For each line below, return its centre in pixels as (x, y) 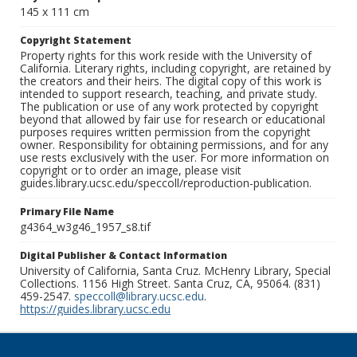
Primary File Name (67, 212)
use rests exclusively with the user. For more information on (175, 158)
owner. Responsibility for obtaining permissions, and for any (174, 145)
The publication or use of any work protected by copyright (169, 107)
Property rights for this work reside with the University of (166, 56)
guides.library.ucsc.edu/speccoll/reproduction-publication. (166, 183)
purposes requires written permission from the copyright (165, 132)
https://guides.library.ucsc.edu (95, 309)
